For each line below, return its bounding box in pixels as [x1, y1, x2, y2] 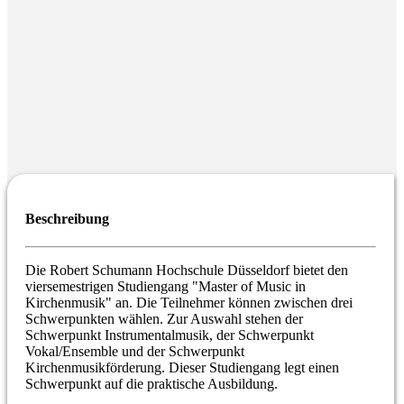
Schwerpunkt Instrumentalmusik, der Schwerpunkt [25, 327, 314, 344]
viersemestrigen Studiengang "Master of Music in [25, 279, 306, 295]
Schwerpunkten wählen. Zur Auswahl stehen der [25, 311, 303, 327]
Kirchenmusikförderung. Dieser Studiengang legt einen [25, 360, 339, 376]
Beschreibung [25, 211, 109, 227]
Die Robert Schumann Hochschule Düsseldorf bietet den [25, 262, 348, 279]
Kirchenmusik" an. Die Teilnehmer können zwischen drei [25, 295, 353, 311]
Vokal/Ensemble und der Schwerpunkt [25, 344, 244, 360]
